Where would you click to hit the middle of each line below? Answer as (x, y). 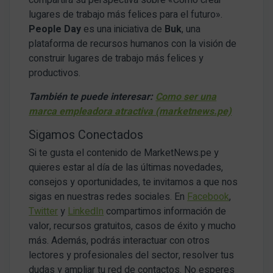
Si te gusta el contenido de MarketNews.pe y (124, 153)
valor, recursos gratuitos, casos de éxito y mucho (133, 226)
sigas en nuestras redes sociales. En (108, 197)
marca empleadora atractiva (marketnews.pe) (130, 112)
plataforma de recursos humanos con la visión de (133, 44)
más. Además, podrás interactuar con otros (119, 241)
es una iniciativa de (123, 30)
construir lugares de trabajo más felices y (116, 59)
